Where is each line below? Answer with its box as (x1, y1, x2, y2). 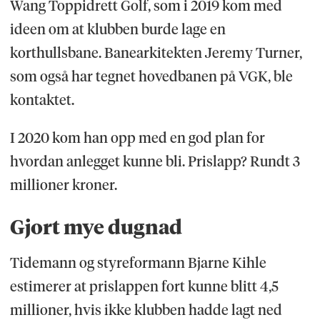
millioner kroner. (9, 176, 120, 194)
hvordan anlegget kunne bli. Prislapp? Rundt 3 (9, 152, 300, 170)
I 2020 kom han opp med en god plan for (9, 129, 265, 146)
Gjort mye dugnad (9, 214, 182, 239)
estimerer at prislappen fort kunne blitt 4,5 (9, 277, 279, 295)
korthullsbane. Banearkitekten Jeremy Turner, (9, 44, 302, 61)
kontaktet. (9, 91, 77, 109)
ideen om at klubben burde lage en (9, 20, 226, 38)
